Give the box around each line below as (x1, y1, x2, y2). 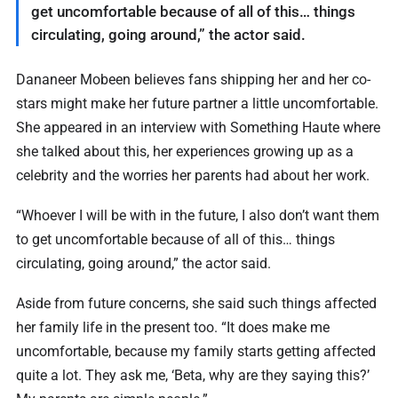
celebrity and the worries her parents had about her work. (16, 166, 370, 184)
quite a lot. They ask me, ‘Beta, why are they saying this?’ (16, 366, 370, 384)
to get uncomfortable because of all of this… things (16, 230, 335, 248)
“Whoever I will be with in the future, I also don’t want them (16, 206, 379, 224)
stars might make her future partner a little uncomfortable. (16, 94, 378, 112)
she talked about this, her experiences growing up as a (16, 142, 354, 160)
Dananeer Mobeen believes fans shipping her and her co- (16, 70, 370, 88)
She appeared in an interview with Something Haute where (16, 118, 380, 136)
